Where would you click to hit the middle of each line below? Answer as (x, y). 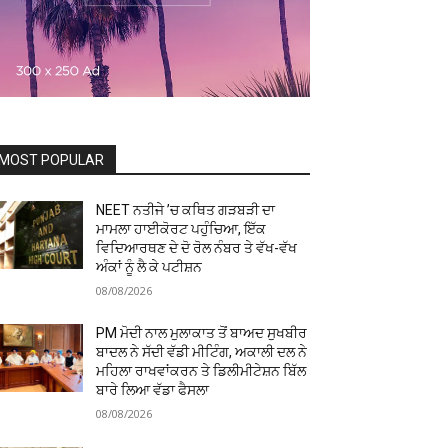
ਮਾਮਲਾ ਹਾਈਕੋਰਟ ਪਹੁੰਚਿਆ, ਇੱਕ (181, 229)
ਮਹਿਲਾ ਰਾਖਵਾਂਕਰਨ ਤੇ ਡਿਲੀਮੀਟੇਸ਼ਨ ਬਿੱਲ (201, 371)
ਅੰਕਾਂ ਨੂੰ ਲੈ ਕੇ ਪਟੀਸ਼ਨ (149, 267)
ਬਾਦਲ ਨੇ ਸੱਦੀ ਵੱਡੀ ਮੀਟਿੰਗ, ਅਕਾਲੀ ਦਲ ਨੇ (202, 352)
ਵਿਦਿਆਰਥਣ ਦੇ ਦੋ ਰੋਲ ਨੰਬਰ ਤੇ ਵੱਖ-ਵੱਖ (197, 248)
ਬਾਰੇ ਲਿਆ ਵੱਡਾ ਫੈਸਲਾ (153, 390)
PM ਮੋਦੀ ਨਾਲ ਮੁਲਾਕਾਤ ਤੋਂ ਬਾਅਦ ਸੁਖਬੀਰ (202, 333)
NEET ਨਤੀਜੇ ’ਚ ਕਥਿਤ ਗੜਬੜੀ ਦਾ (186, 210)
